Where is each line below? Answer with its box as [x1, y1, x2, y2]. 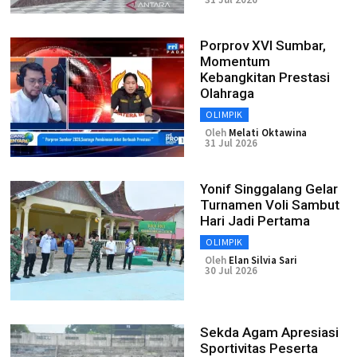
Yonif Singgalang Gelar [200, 181, 338, 197]
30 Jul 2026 [205, 264, 257, 277]
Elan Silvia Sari [229, 253, 297, 267]
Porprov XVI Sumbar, [200, 37, 326, 53]
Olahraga [200, 85, 254, 101]
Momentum [200, 53, 270, 69]
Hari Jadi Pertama [200, 213, 310, 229]
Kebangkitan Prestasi [200, 69, 330, 85]
